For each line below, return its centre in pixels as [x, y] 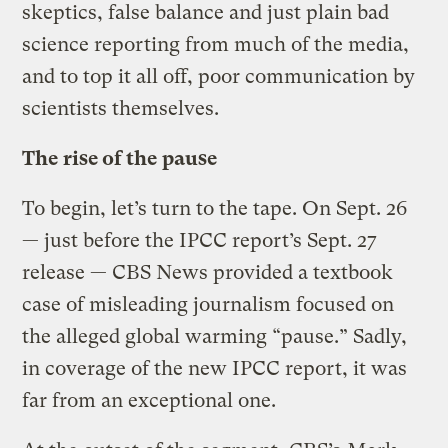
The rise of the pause [120, 158]
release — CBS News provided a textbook [208, 272]
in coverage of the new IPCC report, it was [215, 368]
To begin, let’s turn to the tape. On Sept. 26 [215, 208]
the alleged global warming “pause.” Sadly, [215, 336]
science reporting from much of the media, [216, 44]
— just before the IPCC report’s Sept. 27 [200, 240]
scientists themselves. [121, 108]
